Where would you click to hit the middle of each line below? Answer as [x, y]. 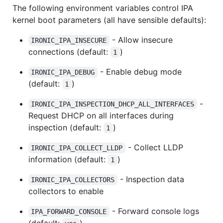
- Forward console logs [155, 211]
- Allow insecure [142, 40]
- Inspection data [152, 179]
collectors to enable [66, 191]
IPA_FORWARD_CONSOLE [69, 211]
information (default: [68, 159]
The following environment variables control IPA [103, 8]
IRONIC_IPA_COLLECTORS [73, 179]
